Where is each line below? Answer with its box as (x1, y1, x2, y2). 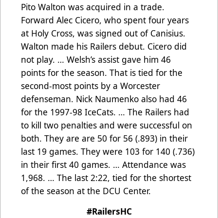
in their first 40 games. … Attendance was (21, 158, 186, 170)
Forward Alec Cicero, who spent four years (21, 14, 189, 26)
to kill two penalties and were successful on (21, 119, 192, 131)
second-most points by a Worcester (21, 79, 160, 91)
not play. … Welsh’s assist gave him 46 (21, 53, 171, 65)
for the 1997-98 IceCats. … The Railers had (21, 106, 189, 118)
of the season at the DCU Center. (21, 184, 151, 197)
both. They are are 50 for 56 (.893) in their (21, 132, 188, 144)
